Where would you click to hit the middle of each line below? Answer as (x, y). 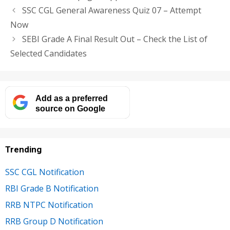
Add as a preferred (71, 98)
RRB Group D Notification (54, 222)
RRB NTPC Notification (49, 205)
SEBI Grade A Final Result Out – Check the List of (114, 39)
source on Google (70, 108)
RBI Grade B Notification (52, 189)
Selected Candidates (49, 54)
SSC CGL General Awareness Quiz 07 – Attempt (111, 11)
